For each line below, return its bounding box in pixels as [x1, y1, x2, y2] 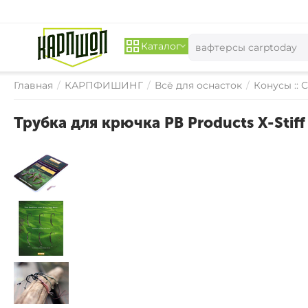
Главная [14, 79, 53, 91]
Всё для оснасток [155, 79, 242, 91]
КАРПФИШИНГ [65, 79, 143, 91]
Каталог [141, 40, 181, 52]
